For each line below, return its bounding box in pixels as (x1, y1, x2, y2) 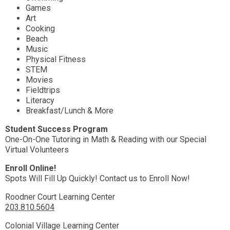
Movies (26, 75, 53, 85)
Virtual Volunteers (5, 145, 71, 155)
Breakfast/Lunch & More (26, 106, 113, 116)
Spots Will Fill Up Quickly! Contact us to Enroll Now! (5, 174, 190, 184)
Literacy (26, 95, 56, 106)
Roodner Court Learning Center (5, 192, 115, 202)
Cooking (26, 24, 55, 34)
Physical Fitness (26, 54, 86, 65)
